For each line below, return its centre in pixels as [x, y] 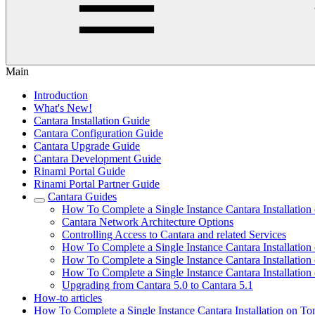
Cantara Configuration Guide [98, 133]
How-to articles [68, 298]
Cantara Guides [82, 197]
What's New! [63, 108]
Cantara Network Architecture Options [148, 222]
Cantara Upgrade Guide [87, 146]
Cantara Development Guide [97, 159]
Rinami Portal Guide [79, 171]
